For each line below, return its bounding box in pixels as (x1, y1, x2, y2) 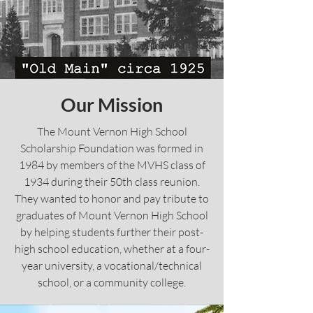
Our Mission (61, 93, 163, 116)
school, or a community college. (38, 275, 186, 289)
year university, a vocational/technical (22, 259, 202, 272)
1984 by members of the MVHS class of (18, 158, 205, 172)
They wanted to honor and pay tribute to (15, 191, 209, 205)
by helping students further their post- (20, 225, 203, 239)
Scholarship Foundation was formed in (20, 141, 203, 155)
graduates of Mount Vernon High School (15, 208, 208, 222)
